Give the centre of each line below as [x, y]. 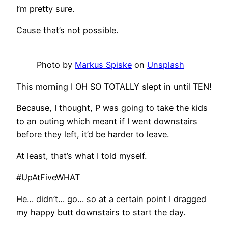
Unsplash [166, 65]
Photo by [56, 65]
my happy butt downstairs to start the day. [101, 212]
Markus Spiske [103, 65]
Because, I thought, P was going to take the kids [112, 108]
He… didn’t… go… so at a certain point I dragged [111, 199]
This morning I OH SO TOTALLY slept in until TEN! [114, 86]
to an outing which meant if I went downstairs [107, 121]
